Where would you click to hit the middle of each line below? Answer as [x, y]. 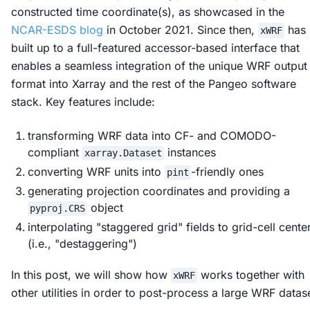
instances [190, 153]
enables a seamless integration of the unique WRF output [159, 66]
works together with [250, 275]
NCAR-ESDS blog [57, 30]
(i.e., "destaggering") [82, 244]
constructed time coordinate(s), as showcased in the [148, 12]
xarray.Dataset [123, 153]
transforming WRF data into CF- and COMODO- [152, 136]
